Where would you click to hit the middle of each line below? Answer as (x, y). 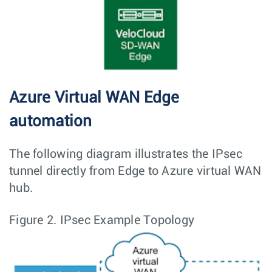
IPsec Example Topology (127, 221)
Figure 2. (35, 221)
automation (51, 122)
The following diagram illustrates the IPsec (126, 155)
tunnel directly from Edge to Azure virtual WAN (135, 172)
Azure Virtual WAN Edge (94, 98)
